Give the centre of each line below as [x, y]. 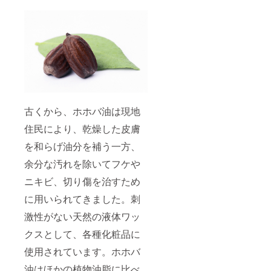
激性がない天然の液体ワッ [82, 217]
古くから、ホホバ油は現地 [82, 111]
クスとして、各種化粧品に [82, 234]
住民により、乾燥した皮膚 [82, 129]
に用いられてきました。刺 [82, 199]
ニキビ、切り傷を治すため [82, 181]
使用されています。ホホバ [82, 252]
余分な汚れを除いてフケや [82, 164]
